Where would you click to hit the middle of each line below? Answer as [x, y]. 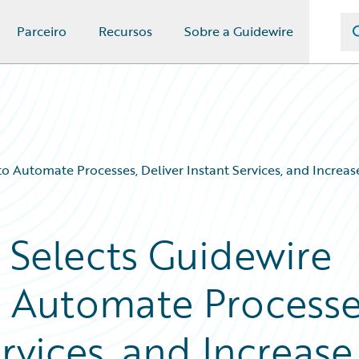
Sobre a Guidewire [239, 31]
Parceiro [42, 31]
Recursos [125, 31]
